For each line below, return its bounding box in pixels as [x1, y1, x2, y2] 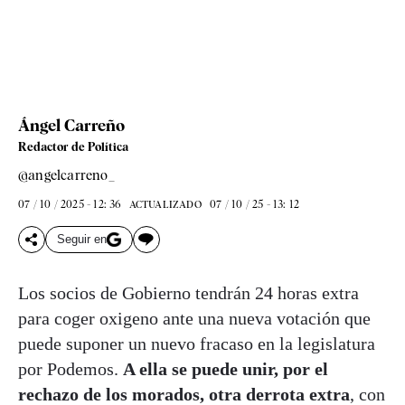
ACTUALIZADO [128, 197, 202, 211]
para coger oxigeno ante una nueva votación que [18, 307, 371, 328]
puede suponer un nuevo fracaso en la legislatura [18, 333, 375, 353]
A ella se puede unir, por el [123, 358, 328, 379]
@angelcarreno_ [18, 166, 115, 184]
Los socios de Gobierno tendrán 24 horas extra [18, 282, 359, 303]
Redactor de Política [18, 139, 128, 154]
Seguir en [57, 232, 107, 247]
